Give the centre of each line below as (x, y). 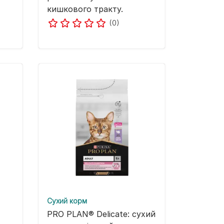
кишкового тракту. (85, 9)
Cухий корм (67, 201)
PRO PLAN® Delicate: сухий (101, 214)
